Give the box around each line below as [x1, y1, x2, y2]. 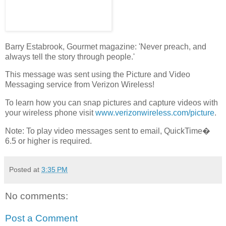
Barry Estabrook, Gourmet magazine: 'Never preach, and [5, 42, 206, 51]
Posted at [9, 165, 41, 174]
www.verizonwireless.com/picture [95, 108, 214, 118]
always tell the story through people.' [5, 52, 135, 61]
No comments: [5, 191, 68, 202]
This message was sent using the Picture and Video [5, 70, 190, 79]
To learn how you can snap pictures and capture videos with [5, 98, 218, 107]
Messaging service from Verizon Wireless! [5, 80, 154, 89]
